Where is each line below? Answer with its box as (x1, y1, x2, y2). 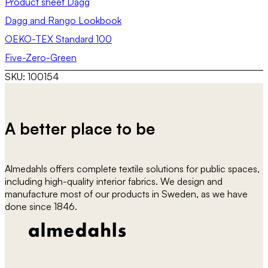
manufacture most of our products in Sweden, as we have (5, 187, 248, 200)
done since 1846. (5, 200, 77, 212)
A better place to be (5, 118, 155, 138)
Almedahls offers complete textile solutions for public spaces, (5, 162, 260, 175)
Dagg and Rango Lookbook (5, 14, 121, 27)
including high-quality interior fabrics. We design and (5, 175, 223, 187)
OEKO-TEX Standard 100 (5, 33, 112, 45)
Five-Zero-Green (5, 51, 77, 64)
